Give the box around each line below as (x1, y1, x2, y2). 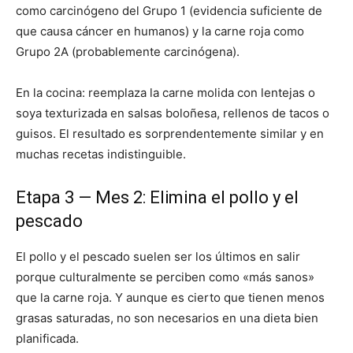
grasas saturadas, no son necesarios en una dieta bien (16, 310, 318, 326)
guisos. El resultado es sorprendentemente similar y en (16, 126, 324, 142)
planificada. (16, 331, 79, 347)
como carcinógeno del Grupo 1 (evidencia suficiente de (16, 3, 322, 19)
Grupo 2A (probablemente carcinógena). (16, 44, 240, 60)
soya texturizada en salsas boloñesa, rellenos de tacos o (16, 106, 329, 121)
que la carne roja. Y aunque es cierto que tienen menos (16, 290, 325, 306)
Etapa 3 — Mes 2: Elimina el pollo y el (16, 188, 299, 208)
